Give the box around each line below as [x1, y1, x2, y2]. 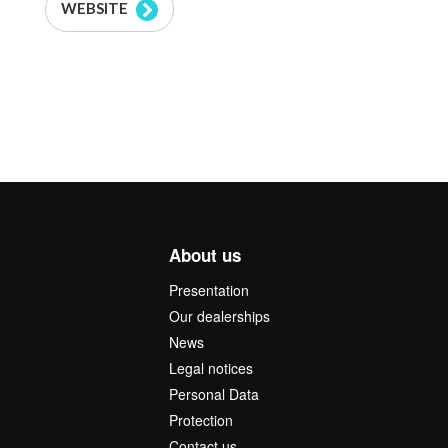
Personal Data [168, 384, 259, 405]
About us [168, 243, 241, 268]
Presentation [168, 280, 249, 301]
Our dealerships [168, 306, 270, 327]
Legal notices [168, 358, 253, 379]
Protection [168, 410, 233, 431]
